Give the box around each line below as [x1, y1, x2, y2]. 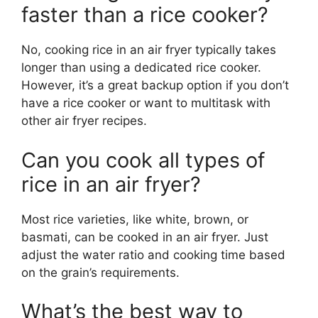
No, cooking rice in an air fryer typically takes [21, 43, 276, 57]
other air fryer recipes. [21, 114, 147, 128]
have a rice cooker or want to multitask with [21, 96, 270, 111]
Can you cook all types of [21, 147, 265, 172]
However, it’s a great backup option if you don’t [21, 78, 289, 93]
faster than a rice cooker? [21, 2, 268, 28]
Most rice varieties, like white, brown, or [21, 212, 248, 226]
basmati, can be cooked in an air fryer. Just [21, 229, 268, 244]
